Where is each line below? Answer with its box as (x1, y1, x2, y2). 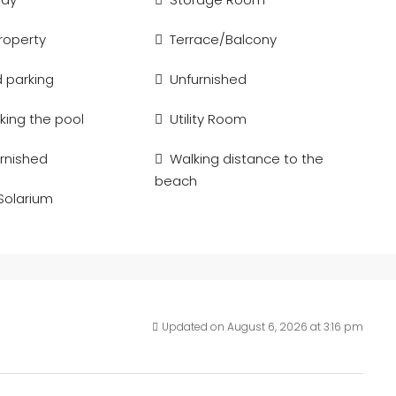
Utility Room (170, 110, 247, 128)
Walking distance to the (170, 149, 324, 168)
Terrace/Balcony (170, 30, 278, 49)
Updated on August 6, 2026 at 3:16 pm (162, 319, 363, 334)
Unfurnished (170, 70, 247, 88)
